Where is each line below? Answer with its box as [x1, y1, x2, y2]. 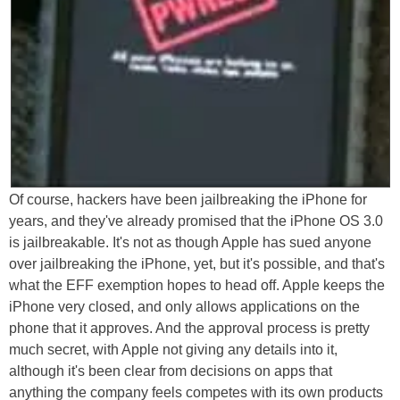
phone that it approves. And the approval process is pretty [9, 321, 370, 337]
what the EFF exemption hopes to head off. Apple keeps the [9, 278, 385, 294]
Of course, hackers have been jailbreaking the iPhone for [9, 192, 367, 208]
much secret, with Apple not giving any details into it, [9, 342, 337, 358]
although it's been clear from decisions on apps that [9, 363, 332, 379]
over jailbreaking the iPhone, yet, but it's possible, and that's [9, 256, 385, 272]
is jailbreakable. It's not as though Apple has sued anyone [9, 235, 371, 251]
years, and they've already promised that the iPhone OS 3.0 [9, 213, 383, 229]
